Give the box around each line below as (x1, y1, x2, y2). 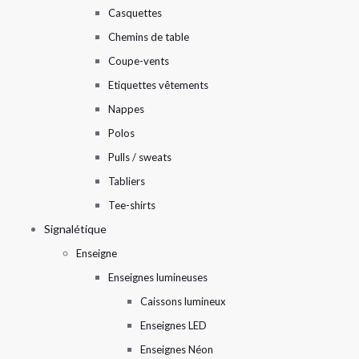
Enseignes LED (140, 318, 207, 332)
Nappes (108, 102, 144, 115)
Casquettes (108, 6, 162, 19)
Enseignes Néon (140, 342, 213, 356)
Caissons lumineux (140, 294, 226, 308)
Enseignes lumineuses (108, 270, 208, 284)
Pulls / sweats (108, 150, 171, 163)
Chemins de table (108, 30, 189, 43)
